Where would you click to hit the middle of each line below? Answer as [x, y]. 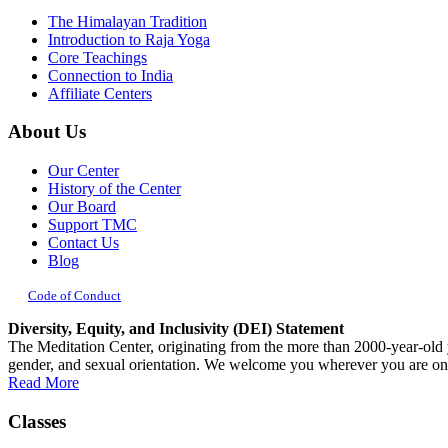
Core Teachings [97, 57]
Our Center [83, 171]
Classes [37, 421]
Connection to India [110, 75]
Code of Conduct [74, 296]
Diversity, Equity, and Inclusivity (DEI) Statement [176, 329]
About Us [47, 132]
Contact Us [83, 243]
